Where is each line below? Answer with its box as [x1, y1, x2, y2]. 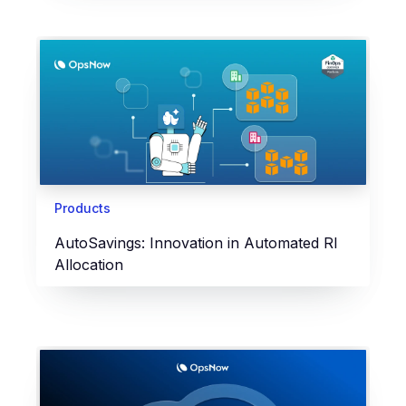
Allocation [54, 255, 123, 274]
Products [54, 199, 111, 216]
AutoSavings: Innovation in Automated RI [54, 233, 338, 252]
